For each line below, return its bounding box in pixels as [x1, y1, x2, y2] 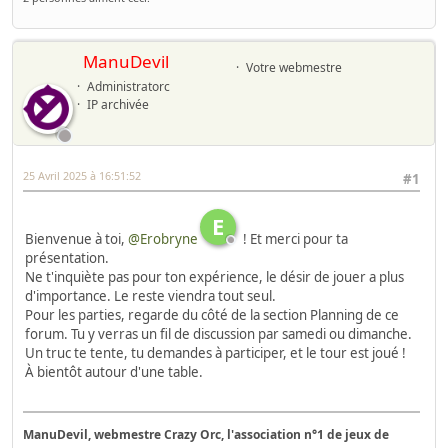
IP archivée [86, 95, 149, 113]
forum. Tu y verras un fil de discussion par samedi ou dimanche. [25, 325, 412, 344]
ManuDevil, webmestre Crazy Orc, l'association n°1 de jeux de [23, 425, 389, 443]
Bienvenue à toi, [25, 230, 128, 249]
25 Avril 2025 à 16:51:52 [23, 167, 141, 183]
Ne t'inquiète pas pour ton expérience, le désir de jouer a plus [25, 268, 404, 287]
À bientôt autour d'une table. [25, 363, 203, 382]
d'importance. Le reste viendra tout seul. [25, 287, 276, 306]
